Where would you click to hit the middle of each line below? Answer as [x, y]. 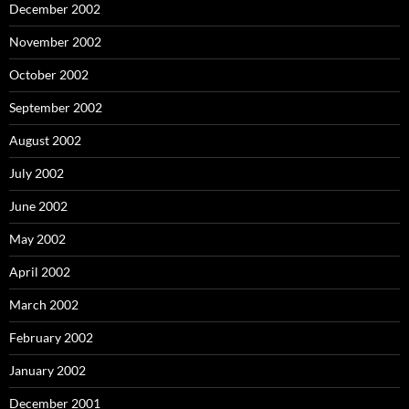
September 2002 [56, 107]
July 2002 [37, 173]
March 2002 [44, 304]
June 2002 [38, 206]
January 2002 [47, 370]
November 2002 [55, 42]
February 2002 [51, 337]
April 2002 [40, 272]
